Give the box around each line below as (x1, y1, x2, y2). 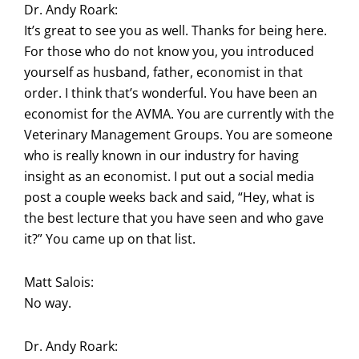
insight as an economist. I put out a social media (24, 167, 314, 185)
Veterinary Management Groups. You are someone (24, 125, 333, 143)
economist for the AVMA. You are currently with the (24, 104, 334, 123)
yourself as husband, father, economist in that (24, 63, 303, 81)
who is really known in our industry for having (24, 146, 299, 164)
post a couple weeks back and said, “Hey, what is (24, 188, 315, 206)
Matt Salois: (24, 272, 94, 291)
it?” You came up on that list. (24, 229, 196, 248)
